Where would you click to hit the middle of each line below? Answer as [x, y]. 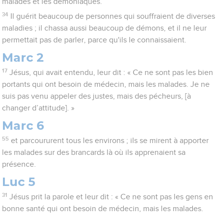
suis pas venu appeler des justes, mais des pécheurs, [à [97, 96]
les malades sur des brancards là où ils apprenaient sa [94, 153]
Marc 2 [23, 58]
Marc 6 [23, 126]
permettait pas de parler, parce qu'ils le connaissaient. [94, 40]
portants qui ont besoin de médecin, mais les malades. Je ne [106, 85]
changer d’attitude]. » [38, 108]
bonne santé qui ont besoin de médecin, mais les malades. [103, 209]
